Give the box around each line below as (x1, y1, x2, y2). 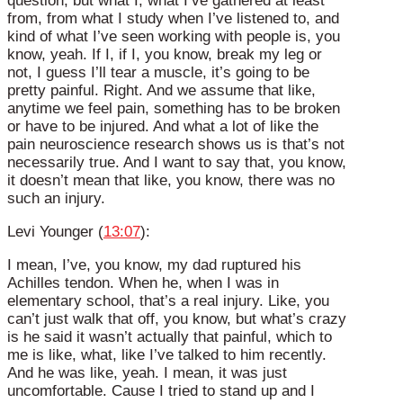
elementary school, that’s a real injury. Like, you (7, 292, 329, 310)
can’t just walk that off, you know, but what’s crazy (7, 310, 346, 328)
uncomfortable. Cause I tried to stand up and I (7, 382, 315, 400)
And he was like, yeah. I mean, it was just (7, 364, 287, 382)
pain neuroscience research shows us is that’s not (7, 136, 345, 154)
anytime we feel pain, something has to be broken (7, 100, 340, 118)
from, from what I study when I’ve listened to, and (7, 10, 339, 28)
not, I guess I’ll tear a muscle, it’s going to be (7, 64, 309, 82)
